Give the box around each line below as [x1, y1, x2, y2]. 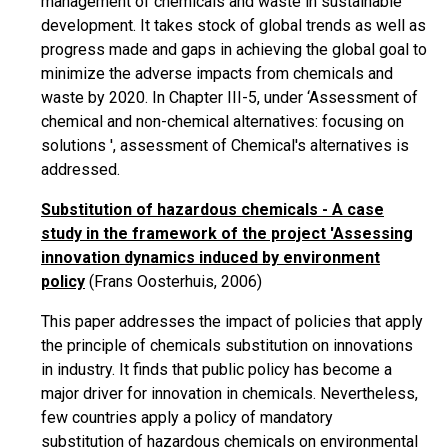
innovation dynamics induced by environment [41, 248, 380, 267]
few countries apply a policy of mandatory [41, 408, 333, 427]
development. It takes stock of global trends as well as [41, 16, 426, 35]
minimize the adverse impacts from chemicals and [41, 64, 393, 83]
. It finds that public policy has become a [112, 360, 392, 379]
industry [57, 360, 112, 379]
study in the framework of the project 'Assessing [41, 224, 413, 243]
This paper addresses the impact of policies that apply [41, 312, 423, 331]
